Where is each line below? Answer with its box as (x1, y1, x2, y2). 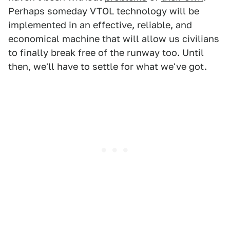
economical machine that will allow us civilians (8, 33, 219, 45)
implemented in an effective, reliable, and (8, 20, 192, 31)
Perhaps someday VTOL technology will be (8, 6, 199, 17)
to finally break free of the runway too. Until (8, 47, 204, 59)
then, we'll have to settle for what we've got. (8, 61, 207, 72)
